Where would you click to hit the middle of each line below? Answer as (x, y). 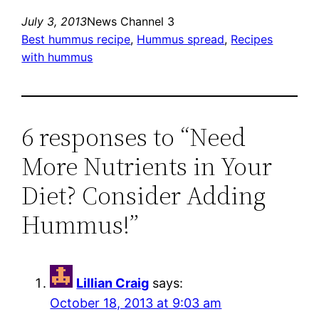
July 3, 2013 (54, 22)
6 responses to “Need (134, 137)
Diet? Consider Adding (144, 196)
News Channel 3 (131, 22)
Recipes (252, 40)
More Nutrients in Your (147, 167)
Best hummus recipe (76, 40)
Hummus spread (181, 40)
